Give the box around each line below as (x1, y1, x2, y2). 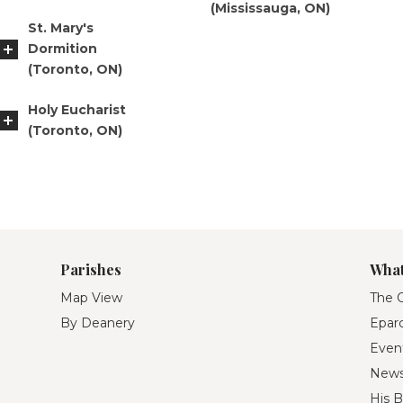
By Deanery (60, 314, 136, 331)
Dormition (28, 40, 97, 58)
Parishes (60, 259, 122, 279)
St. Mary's (28, 20, 94, 37)
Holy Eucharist (28, 101, 126, 118)
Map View (60, 289, 123, 306)
